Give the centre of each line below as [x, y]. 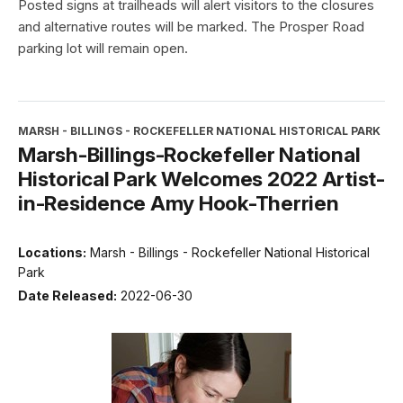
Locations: [52, 253]
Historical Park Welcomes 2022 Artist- [201, 179]
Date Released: [67, 295]
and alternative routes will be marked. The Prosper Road [191, 27]
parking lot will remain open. [103, 49]
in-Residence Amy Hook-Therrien [179, 203]
